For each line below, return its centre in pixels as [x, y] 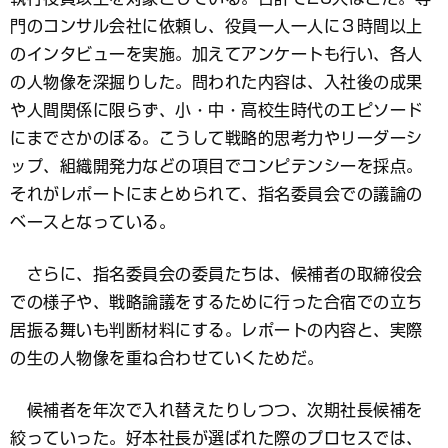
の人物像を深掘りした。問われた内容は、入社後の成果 [216, 82]
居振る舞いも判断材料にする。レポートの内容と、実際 [216, 330]
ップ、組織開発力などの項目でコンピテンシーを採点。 [216, 166]
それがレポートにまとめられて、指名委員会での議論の [216, 194]
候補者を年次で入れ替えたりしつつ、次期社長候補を [216, 410]
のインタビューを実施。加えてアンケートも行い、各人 [216, 54]
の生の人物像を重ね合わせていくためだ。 [167, 358]
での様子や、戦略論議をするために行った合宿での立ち [216, 302]
